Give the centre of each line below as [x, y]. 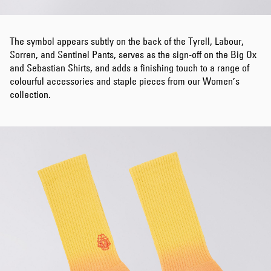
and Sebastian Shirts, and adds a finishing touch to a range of [129, 68]
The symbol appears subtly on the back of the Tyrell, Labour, [127, 41]
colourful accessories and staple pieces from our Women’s [125, 81]
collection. [30, 94]
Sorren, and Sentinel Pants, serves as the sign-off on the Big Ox [133, 54]
